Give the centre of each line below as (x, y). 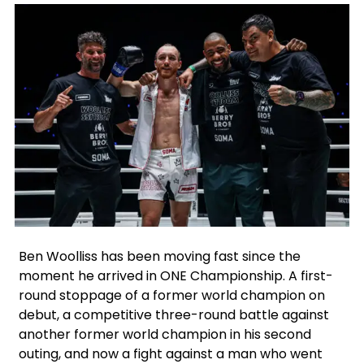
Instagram (89, 242)
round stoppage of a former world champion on (172, 296)
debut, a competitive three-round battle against (174, 315)
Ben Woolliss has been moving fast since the (160, 257)
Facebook (65, 242)
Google (111, 242)
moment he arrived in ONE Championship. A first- (176, 276)
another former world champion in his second (165, 335)
